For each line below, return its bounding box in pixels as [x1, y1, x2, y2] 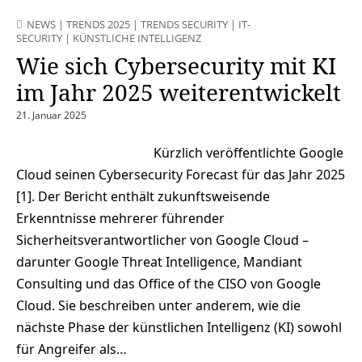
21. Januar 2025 [16, 107, 86, 122]
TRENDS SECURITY [141, 16, 228, 32]
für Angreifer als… [16, 339, 127, 358]
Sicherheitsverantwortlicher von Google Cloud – [16, 230, 309, 249]
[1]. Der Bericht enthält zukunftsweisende [16, 187, 270, 205]
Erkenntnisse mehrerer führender [16, 208, 225, 227]
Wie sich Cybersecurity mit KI [16, 49, 336, 81]
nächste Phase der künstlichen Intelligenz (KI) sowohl [16, 318, 342, 336]
